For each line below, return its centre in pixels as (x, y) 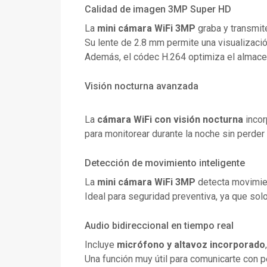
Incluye (101, 245)
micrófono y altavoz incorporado (191, 245)
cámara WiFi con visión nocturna (170, 120)
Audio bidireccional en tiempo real (159, 226)
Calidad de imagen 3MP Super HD (158, 10)
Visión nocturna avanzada (142, 86)
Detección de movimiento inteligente (165, 163)
